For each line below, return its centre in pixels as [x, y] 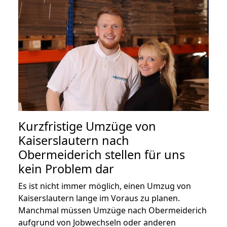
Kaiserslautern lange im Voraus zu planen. [99, 198]
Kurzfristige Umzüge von [87, 126]
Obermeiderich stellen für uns [102, 154]
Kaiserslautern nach [74, 140]
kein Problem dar [66, 168]
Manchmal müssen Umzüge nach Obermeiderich [112, 210]
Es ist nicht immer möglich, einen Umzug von [105, 186]
